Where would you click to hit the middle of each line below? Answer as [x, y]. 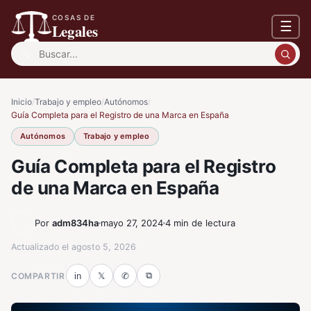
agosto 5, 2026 [104, 247]
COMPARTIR [38, 276]
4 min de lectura [200, 223]
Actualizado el [41, 247]
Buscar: [30, 50]
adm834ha [75, 223]
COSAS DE [74, 17]
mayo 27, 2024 [132, 223]
